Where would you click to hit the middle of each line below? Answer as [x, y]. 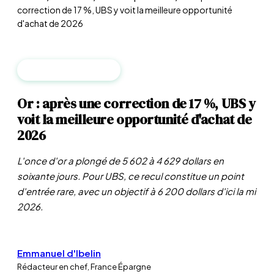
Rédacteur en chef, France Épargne [84, 267]
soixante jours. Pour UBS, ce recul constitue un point [131, 176]
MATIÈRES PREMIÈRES [69, 70]
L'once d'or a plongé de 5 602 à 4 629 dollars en [120, 161]
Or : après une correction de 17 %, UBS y [136, 103]
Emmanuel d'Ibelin [59, 253]
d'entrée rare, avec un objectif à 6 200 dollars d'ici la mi [136, 191]
